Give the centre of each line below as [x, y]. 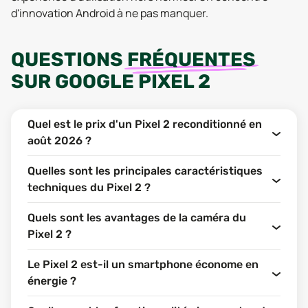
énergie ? [52, 281]
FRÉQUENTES [191, 59]
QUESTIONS [69, 59]
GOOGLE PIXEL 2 [133, 81]
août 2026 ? [59, 141]
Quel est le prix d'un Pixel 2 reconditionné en [145, 124]
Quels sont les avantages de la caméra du [137, 218]
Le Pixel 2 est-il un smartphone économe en [143, 264]
